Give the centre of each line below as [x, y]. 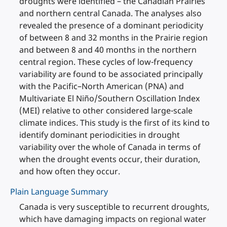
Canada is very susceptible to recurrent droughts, [114, 207]
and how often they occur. [70, 171]
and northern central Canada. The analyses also [110, 13]
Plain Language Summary [59, 192]
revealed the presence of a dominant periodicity [111, 25]
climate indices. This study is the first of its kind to [115, 123]
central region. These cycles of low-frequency [106, 62]
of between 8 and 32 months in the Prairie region [113, 37]
